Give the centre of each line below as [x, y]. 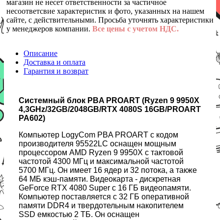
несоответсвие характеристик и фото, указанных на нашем [105, 11]
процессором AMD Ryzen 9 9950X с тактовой [101, 153]
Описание [41, 54]
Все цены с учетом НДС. [136, 29]
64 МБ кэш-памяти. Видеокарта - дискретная [100, 179]
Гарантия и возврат [56, 71]
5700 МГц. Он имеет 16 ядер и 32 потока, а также [108, 170]
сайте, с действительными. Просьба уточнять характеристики [110, 20]
